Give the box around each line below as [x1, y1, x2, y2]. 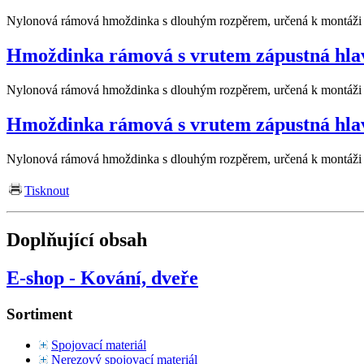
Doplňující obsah [6, 228, 147, 250]
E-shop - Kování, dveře [6, 266, 198, 288]
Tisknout [24, 184, 69, 197]
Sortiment [6, 305, 72, 323]
